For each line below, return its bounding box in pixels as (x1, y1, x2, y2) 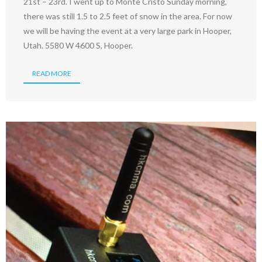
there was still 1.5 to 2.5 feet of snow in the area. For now (23, 11, 232, 22)
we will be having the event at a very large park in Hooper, (23, 26, 232, 36)
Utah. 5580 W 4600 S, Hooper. (23, 40, 133, 51)
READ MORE (32, 69, 71, 78)
